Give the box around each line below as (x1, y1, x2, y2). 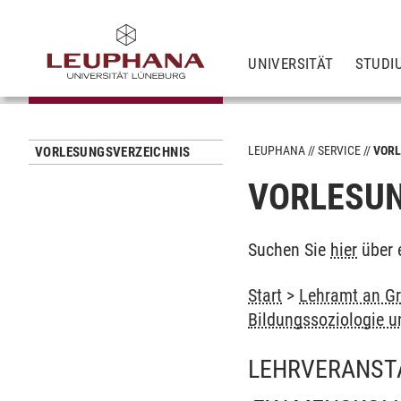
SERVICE (318, 143, 362, 158)
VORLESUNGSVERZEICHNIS (35, 144, 191, 160)
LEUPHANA (248, 143, 306, 158)
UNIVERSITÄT (248, 54, 334, 73)
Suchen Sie (248, 239, 331, 260)
